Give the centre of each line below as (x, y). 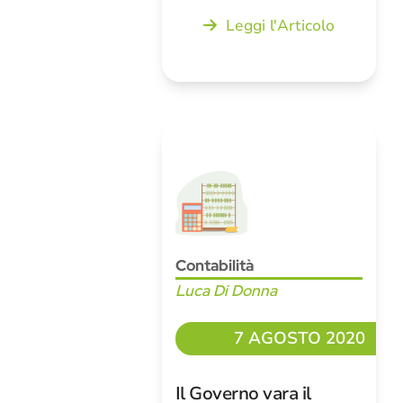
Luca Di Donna (226, 291)
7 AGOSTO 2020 (300, 338)
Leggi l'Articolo (280, 26)
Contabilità (214, 265)
